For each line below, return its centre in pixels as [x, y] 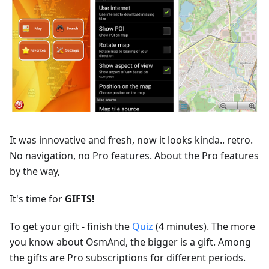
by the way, [35, 171]
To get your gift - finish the [71, 227]
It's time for [37, 199]
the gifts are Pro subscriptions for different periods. [128, 258]
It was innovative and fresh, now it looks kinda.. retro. [131, 140]
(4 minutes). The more [204, 227]
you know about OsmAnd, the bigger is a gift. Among [130, 242]
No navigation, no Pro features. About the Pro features [134, 156]
